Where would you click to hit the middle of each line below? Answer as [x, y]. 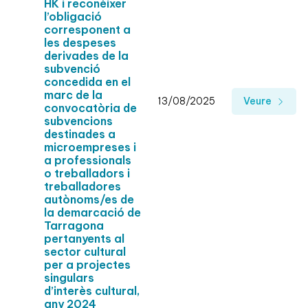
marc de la [73, 95]
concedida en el [87, 82]
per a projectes [87, 265]
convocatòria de [90, 108]
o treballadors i [87, 174]
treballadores [82, 187]
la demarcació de [92, 213]
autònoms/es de [89, 200]
